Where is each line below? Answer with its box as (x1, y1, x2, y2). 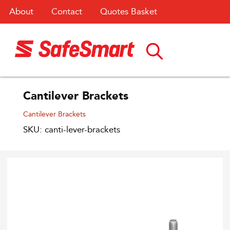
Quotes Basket (100, 6, 158, 17)
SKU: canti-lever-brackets (23, 124, 120, 136)
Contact (51, 6, 82, 17)
